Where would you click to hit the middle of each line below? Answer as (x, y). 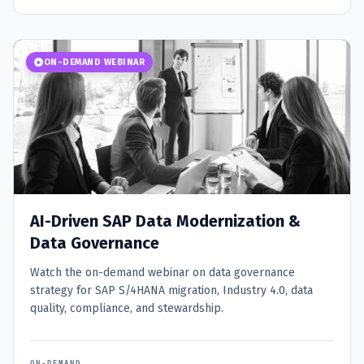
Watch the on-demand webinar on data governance (162, 273)
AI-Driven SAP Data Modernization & (165, 221)
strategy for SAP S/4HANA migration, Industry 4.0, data (171, 291)
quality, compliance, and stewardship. (127, 309)
